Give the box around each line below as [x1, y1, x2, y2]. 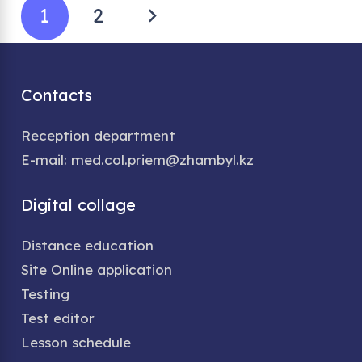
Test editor [20, 309, 95, 326]
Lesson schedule [20, 333, 131, 351]
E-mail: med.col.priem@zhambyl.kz [20, 151, 254, 168]
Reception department [20, 127, 175, 144]
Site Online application [20, 260, 172, 278]
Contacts [20, 85, 92, 105]
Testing [20, 284, 69, 302]
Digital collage [20, 194, 136, 215]
